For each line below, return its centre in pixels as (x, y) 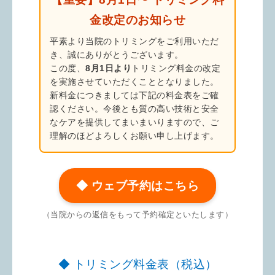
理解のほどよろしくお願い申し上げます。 (134, 136)
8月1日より (108, 68)
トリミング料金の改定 (176, 68)
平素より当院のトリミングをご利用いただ (134, 41)
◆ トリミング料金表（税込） (137, 264)
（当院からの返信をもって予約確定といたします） (137, 214)
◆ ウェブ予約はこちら (137, 186)
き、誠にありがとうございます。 (117, 55)
